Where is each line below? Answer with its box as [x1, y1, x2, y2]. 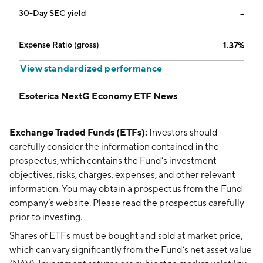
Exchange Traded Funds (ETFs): [9, 126, 147, 138]
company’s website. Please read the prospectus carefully [9, 197, 244, 208]
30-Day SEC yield [19, 8, 86, 18]
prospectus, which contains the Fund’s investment [9, 155, 217, 166]
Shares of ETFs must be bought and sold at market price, [9, 230, 242, 241]
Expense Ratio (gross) [19, 40, 99, 49]
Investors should [147, 127, 218, 138]
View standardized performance [20, 62, 163, 74]
